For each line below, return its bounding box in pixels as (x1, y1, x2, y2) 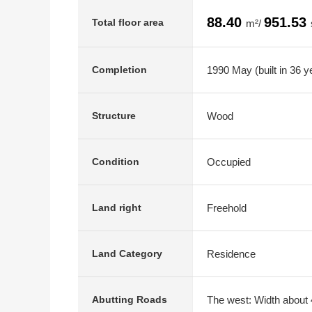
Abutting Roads (92, 294, 167, 305)
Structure (92, 110, 136, 121)
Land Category (92, 248, 162, 259)
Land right (92, 202, 141, 213)
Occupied (207, 155, 251, 168)
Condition (92, 156, 139, 167)
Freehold (207, 201, 247, 214)
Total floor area (92, 16, 164, 28)
